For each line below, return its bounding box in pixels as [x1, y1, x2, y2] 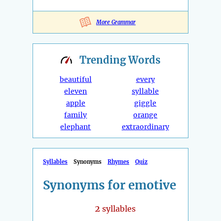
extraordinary [121, 122, 169, 132]
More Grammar [96, 19, 136, 26]
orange [133, 110, 158, 120]
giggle [134, 99, 157, 108]
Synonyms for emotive [43, 178, 176, 193]
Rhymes [108, 158, 129, 166]
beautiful [59, 75, 92, 84]
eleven [64, 87, 87, 96]
